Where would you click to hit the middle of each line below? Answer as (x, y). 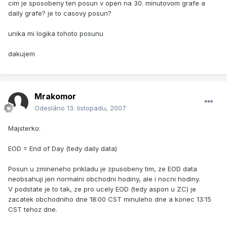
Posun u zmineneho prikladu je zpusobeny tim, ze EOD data (103, 169)
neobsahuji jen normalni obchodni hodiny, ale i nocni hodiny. (104, 179)
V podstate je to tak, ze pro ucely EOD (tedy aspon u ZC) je (102, 189)
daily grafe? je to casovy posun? (60, 13)
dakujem (22, 54)
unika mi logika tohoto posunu (56, 34)
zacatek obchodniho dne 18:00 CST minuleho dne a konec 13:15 (110, 199)
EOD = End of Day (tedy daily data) (63, 149)
